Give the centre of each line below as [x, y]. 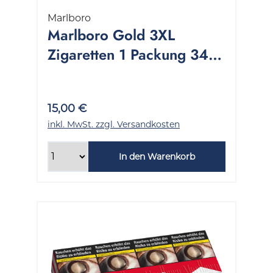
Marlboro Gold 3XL [111, 35]
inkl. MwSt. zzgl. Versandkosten [114, 124]
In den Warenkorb [157, 156]
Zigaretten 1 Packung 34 [128, 54]
